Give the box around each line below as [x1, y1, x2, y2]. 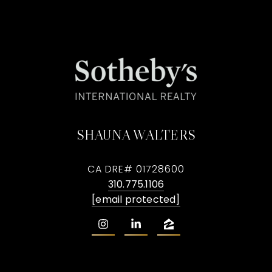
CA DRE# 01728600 [87, 161, 185, 176]
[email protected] [92, 192, 180, 206]
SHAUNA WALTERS [76, 126, 196, 143]
